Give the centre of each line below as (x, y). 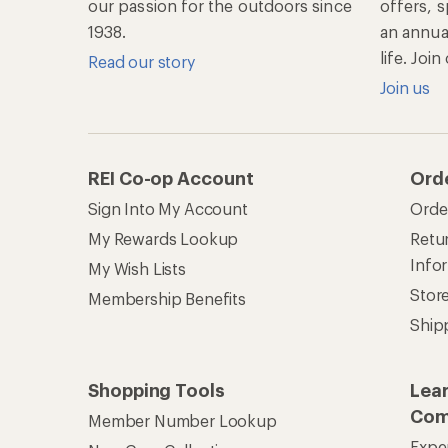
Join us (405, 87)
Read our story (141, 61)
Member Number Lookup (182, 420)
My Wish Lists (137, 268)
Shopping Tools (156, 390)
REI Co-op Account (171, 178)
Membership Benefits (167, 298)
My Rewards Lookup (163, 238)
